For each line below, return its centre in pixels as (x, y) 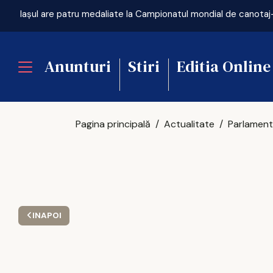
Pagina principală (113, 124)
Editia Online (224, 66)
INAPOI (47, 215)
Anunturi (78, 66)
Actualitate (190, 124)
